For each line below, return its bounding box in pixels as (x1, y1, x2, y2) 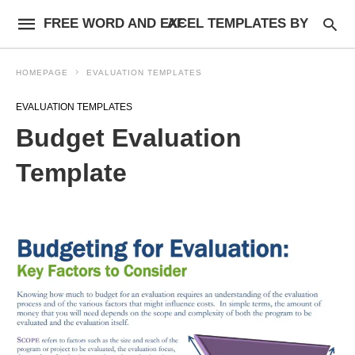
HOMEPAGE (16, 68, 68, 77)
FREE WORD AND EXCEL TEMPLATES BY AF (166, 16, 185, 31)
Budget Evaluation (16, 124, 242, 152)
